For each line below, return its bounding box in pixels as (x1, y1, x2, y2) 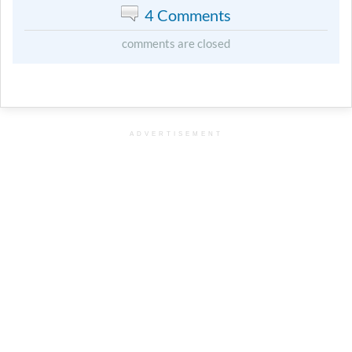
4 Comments (145, 5, 231, 25)
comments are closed (122, 36, 230, 51)
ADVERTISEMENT (129, 130, 223, 138)
